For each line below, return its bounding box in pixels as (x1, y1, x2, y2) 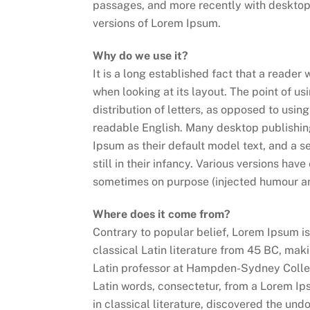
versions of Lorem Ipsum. (93, 17, 221, 30)
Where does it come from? (93, 207, 231, 221)
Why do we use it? (93, 48, 189, 62)
